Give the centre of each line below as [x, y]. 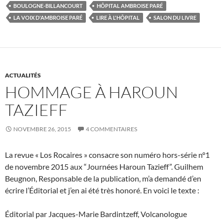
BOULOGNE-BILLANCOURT [48, 6]
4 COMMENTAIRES [111, 129]
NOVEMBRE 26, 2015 [42, 129]
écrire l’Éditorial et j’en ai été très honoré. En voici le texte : [102, 190]
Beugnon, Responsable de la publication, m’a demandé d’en [103, 179]
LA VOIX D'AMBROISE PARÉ [48, 18]
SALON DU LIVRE [175, 18]
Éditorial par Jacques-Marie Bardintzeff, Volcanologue [96, 214]
